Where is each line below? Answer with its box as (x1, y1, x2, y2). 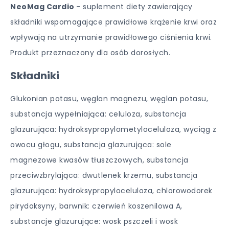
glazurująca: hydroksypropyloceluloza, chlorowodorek (10, 186, 213, 196)
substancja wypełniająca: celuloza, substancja (10, 109, 187, 119)
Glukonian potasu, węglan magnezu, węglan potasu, (10, 94, 208, 104)
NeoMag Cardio (10, 2, 76, 12)
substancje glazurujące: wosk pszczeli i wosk (10, 216, 178, 226)
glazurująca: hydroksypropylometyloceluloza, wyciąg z (10, 124, 216, 134)
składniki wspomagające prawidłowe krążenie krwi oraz (10, 17, 217, 27)
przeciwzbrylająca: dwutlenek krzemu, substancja (10, 170, 198, 180)
